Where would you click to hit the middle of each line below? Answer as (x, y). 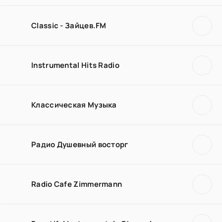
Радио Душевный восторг (80, 144)
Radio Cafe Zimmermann (77, 184)
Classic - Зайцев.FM (69, 25)
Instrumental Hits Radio (75, 65)
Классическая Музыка (74, 105)
